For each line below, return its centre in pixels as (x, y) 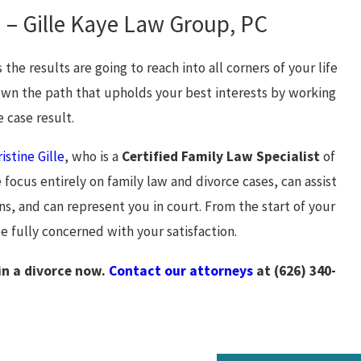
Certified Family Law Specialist (221, 157)
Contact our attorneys (181, 270)
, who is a (93, 157)
